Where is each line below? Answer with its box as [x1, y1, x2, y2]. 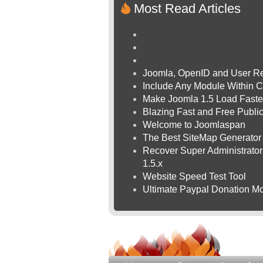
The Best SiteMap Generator [143, 133, 261, 143]
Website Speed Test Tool [143, 171, 246, 181]
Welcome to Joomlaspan [143, 120, 245, 130]
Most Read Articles [134, 1, 241, 16]
